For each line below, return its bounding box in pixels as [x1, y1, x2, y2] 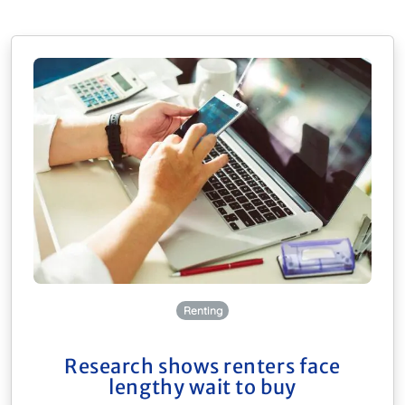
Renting [183, 303, 222, 317]
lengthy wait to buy [108, 374, 297, 400]
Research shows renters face [64, 353, 341, 379]
